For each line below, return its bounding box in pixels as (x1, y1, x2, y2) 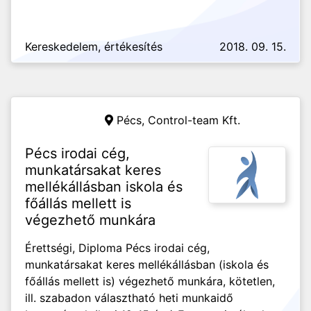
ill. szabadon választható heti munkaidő (25, 291, 233, 305)
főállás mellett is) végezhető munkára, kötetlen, (25, 274, 275, 288)
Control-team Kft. (148, 113, 240, 127)
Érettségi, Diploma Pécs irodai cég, (25, 241, 210, 255)
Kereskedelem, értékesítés (25, 40, 162, 53)
